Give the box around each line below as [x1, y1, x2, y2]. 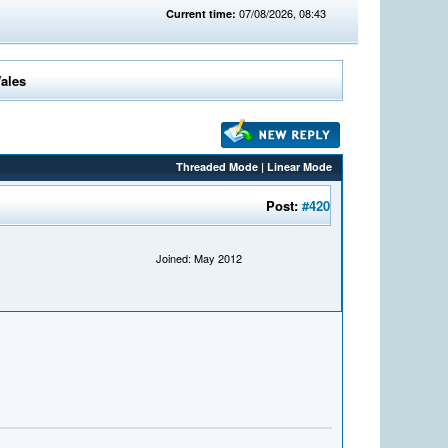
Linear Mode [267, 159, 333, 175]
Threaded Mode [176, 159, 259, 175]
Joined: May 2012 [156, 250, 243, 267]
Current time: [166, 6, 237, 21]
